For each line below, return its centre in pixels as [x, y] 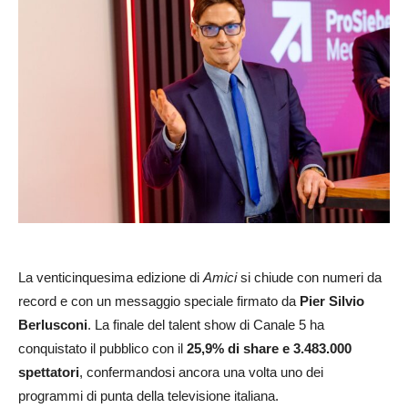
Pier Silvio [332, 301]
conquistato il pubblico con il [102, 348]
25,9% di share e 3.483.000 [269, 348]
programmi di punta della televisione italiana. [148, 395]
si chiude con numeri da [309, 277]
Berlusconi [53, 324]
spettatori [49, 372]
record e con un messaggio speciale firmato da [159, 301]
